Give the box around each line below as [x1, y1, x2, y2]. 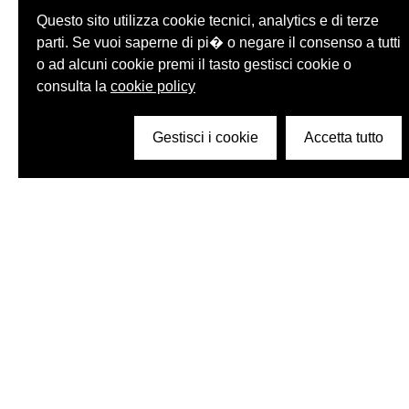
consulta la [37, 79, 110, 94]
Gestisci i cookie [152, 130, 258, 145]
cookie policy [110, 79, 195, 94]
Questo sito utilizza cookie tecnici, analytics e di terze [37, 13, 379, 28]
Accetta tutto [304, 130, 383, 145]
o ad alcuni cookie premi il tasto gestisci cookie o [37, 57, 351, 72]
